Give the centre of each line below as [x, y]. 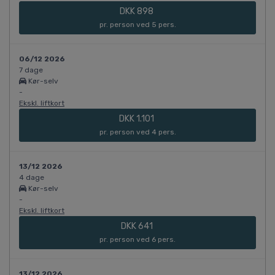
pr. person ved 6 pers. [137, 240]
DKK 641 [137, 227]
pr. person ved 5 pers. [137, 25]
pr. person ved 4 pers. [137, 132]
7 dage [31, 70]
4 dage [32, 178]
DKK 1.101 [137, 119]
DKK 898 [137, 12]
